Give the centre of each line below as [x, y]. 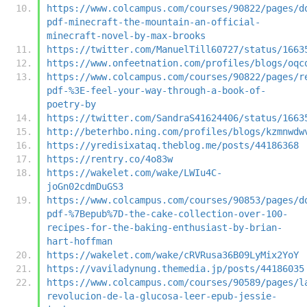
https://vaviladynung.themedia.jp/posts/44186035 [175, 268]
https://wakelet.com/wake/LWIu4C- [134, 172]
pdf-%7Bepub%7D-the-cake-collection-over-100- [167, 213]
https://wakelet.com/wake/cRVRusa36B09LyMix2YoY [173, 255]
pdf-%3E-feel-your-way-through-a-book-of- [156, 90]
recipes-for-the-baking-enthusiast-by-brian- [164, 227]
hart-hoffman [79, 241]
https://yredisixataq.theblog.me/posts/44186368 [173, 145]
